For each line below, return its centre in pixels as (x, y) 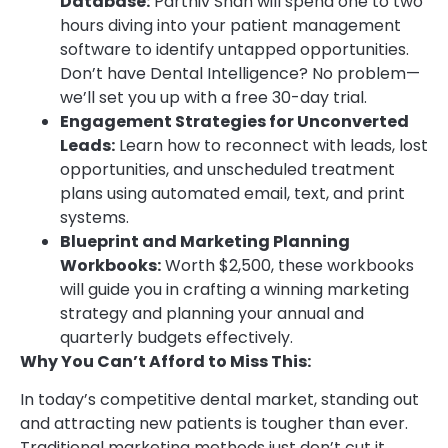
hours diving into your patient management (230, 25)
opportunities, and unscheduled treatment (227, 169)
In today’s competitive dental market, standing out (219, 400)
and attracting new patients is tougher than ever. (214, 424)
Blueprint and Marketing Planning (205, 241)
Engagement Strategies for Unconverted (234, 121)
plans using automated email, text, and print (232, 193)
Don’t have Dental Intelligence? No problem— (240, 73)
